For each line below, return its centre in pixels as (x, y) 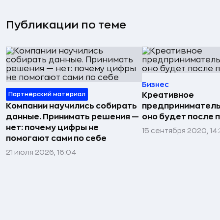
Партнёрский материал (47, 94)
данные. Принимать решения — (72, 117)
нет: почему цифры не (52, 127)
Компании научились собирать (71, 106)
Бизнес (155, 84)
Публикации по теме (66, 25)
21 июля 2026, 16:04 (41, 152)
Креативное (168, 95)
